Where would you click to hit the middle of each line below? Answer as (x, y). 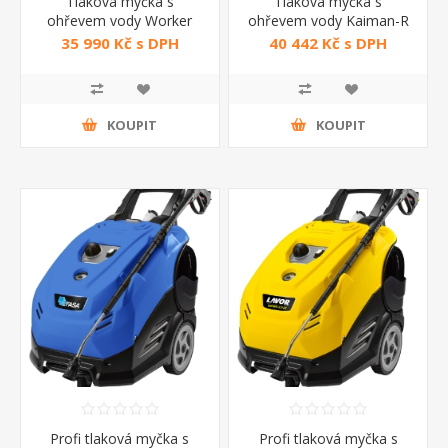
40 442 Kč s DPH (328, 43)
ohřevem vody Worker (120, 20)
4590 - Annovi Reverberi (119, 39)
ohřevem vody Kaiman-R (328, 20)
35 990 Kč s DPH (119, 43)
